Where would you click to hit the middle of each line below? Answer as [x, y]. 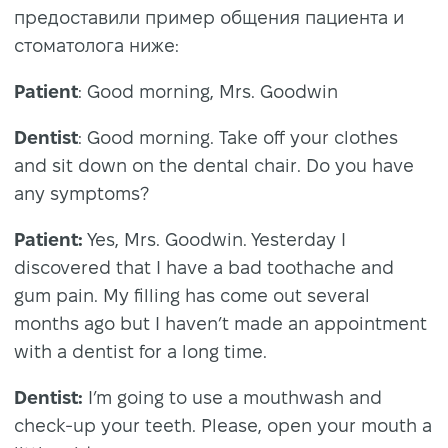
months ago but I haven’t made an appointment [220, 324]
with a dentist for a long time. [143, 352]
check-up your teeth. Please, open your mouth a [223, 426]
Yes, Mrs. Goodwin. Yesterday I [214, 240]
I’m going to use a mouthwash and [232, 398]
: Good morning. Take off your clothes [238, 138]
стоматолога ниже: [96, 46]
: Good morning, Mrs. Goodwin [208, 92]
